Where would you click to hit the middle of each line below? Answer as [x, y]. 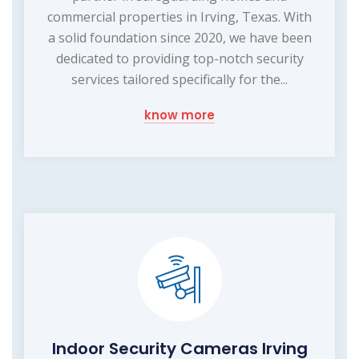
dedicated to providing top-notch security [179, 58]
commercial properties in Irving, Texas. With [179, 16]
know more [179, 115]
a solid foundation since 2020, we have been [179, 37]
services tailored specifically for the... [179, 79]
